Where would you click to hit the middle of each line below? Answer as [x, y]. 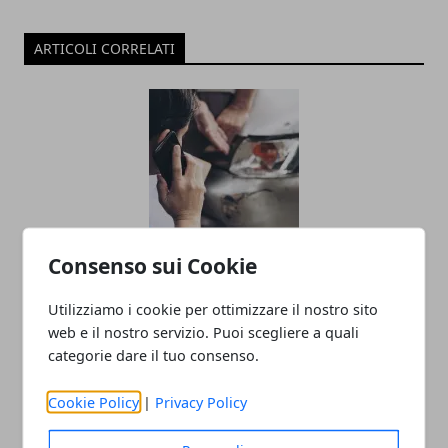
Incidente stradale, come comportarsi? [217, 268]
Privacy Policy [201, 401]
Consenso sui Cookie [153, 265]
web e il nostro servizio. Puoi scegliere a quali [204, 331]
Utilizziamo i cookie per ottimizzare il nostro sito [213, 308]
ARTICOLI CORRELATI [104, 48]
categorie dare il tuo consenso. [154, 354]
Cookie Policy [94, 401]
